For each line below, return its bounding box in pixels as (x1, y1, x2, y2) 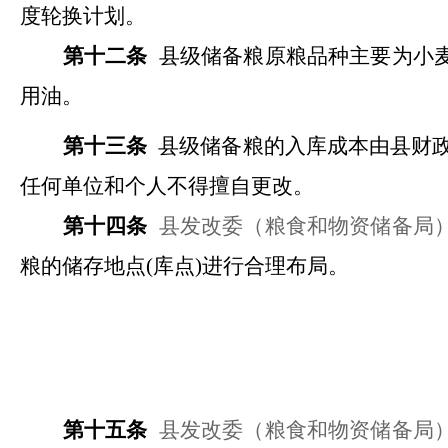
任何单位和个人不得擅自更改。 (20, 174, 314, 198)
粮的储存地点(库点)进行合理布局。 (20, 254, 349, 278)
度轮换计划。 (20, 4, 146, 28)
